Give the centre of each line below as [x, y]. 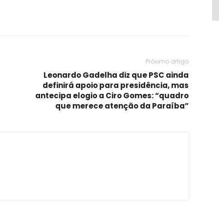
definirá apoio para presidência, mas [116, 85]
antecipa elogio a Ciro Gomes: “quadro [112, 96]
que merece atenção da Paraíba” [122, 106]
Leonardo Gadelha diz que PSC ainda [116, 75]
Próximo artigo [167, 61]
